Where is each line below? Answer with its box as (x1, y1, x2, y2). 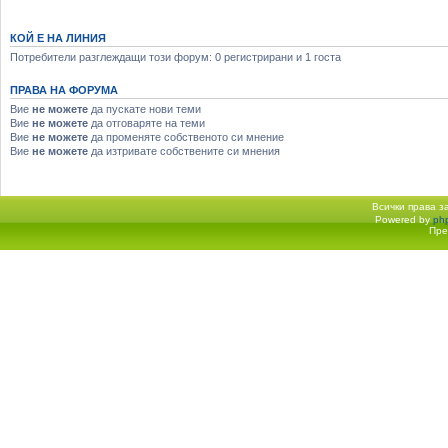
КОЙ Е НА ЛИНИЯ (10, 31, 106, 44)
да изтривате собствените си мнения (88, 144, 280, 157)
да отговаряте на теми (88, 116, 205, 129)
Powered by (375, 214, 433, 226)
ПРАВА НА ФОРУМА (10, 83, 118, 96)
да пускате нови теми (88, 102, 201, 115)
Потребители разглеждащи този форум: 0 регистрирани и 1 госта (10, 50, 341, 63)
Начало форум (17, 219, 93, 231)
